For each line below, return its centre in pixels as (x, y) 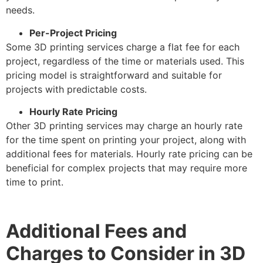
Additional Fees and (96, 231)
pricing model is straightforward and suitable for (114, 75)
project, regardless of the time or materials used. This (125, 61)
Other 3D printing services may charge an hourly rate (124, 126)
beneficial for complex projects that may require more (127, 168)
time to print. (35, 182)
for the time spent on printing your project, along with (126, 140)
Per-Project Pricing (73, 33)
